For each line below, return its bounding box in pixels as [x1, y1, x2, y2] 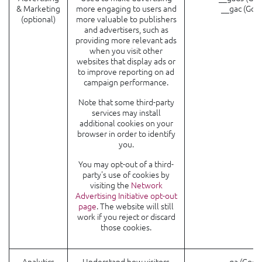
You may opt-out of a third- [78, 158, 174, 170]
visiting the [89, 179, 131, 191]
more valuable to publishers [75, 13, 177, 25]
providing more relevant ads [75, 34, 177, 46]
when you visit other [89, 44, 163, 56]
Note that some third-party [78, 96, 174, 108]
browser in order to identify [77, 127, 175, 139]
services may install [91, 106, 161, 118]
